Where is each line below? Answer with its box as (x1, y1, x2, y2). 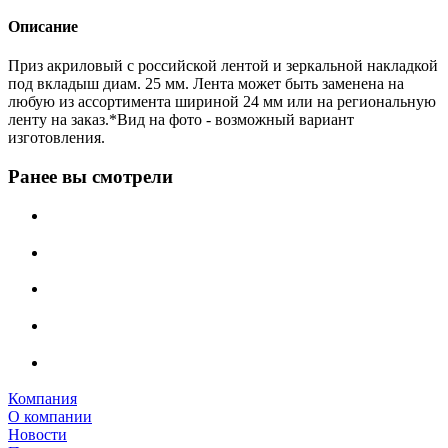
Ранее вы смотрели (8, 166, 173, 188)
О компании (8, 408, 92, 426)
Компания (8, 390, 77, 408)
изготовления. (8, 129, 105, 147)
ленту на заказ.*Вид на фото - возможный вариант (8, 111, 354, 129)
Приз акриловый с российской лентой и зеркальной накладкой (8, 57, 438, 75)
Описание (8, 18, 78, 36)
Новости (8, 426, 67, 444)
